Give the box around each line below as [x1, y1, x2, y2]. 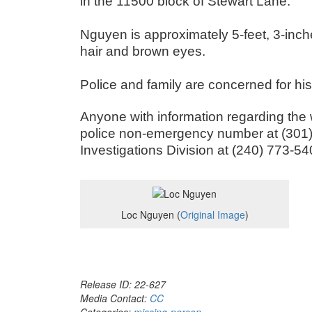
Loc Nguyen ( [120, 208, 180, 221]
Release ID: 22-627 [80, 277, 166, 291]
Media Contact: [80, 291, 150, 305]
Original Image [180, 208, 245, 221]
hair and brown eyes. [80, 44, 209, 58]
